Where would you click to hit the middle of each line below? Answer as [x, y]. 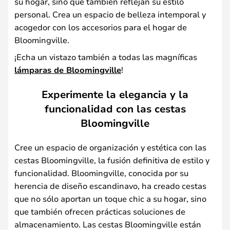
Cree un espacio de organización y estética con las [110, 147]
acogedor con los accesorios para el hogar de [101, 27]
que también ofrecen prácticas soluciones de [100, 211]
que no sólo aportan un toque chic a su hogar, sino [110, 198]
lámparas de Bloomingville [68, 70]
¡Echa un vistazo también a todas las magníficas [106, 57]
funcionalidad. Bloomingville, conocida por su [101, 172]
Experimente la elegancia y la [115, 94]
